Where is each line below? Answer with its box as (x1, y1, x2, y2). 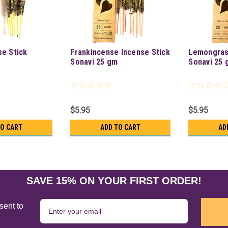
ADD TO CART (100, 123, 141, 132)
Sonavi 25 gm (70, 57, 118, 67)
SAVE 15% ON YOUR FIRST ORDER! (26, 175, 202, 187)
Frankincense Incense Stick (70, 47, 170, 58)
